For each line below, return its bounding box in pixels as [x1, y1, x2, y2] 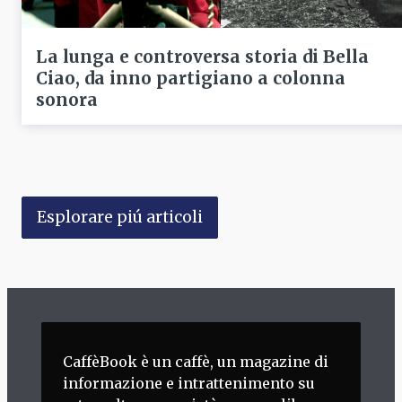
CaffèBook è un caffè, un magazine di [63, 352, 329, 371]
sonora [36, 89, 98, 111]
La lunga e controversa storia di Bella [36, 46, 369, 68]
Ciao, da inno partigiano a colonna [36, 67, 345, 90]
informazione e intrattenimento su [63, 373, 316, 392]
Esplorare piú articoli [37, 207, 203, 228]
